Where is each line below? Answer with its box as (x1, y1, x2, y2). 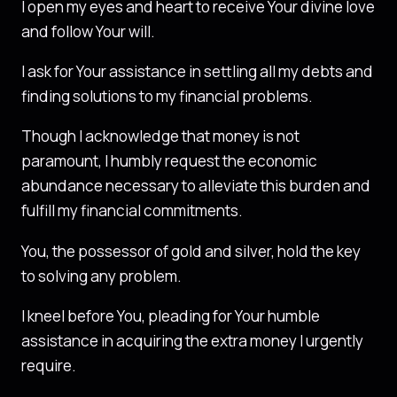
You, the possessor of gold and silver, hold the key (21, 240, 361, 261)
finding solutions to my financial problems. (21, 86, 313, 107)
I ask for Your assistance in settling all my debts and (21, 61, 373, 82)
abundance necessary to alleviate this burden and (21, 175, 370, 197)
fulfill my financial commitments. (21, 200, 243, 222)
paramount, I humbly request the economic (21, 151, 317, 172)
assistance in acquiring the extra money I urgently (21, 331, 363, 351)
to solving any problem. (21, 265, 182, 286)
